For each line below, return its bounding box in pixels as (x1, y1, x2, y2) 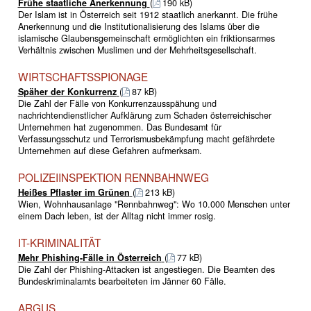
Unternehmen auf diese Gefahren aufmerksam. (17, 144, 202, 157)
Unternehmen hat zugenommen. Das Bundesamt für (17, 120, 221, 133)
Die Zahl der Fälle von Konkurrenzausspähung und (17, 96, 217, 110)
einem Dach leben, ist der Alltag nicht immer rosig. (17, 209, 216, 222)
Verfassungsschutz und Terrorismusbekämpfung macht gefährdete (17, 132, 275, 145)
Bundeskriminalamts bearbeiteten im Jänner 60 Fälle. (17, 274, 226, 287)
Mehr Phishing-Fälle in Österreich (17, 251, 162, 264)
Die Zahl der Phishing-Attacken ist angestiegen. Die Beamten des (17, 262, 275, 276)
